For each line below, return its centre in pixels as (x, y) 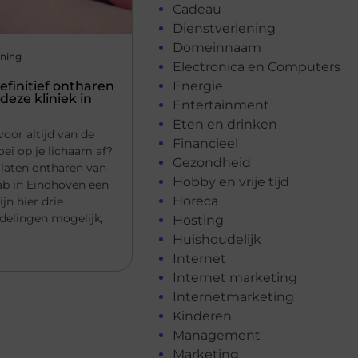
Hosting (198, 220)
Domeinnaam (217, 47)
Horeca (195, 201)
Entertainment (221, 105)
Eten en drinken (225, 124)
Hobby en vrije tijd (231, 181)
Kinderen (202, 316)
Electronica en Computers (257, 66)
